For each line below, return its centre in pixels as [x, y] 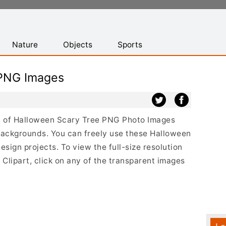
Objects [78, 45]
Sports [130, 45]
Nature [25, 45]
